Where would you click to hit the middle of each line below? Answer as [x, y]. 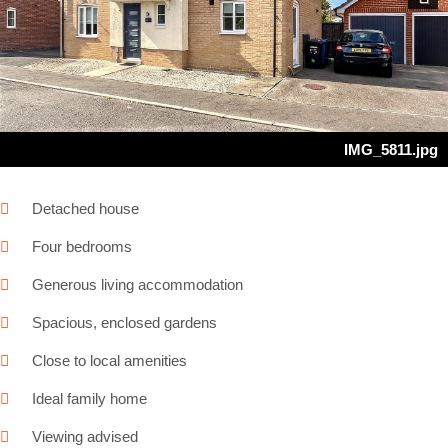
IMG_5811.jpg [391, 150]
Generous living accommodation [137, 285]
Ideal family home [89, 399]
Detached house [85, 209]
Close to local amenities [109, 361]
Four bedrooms [82, 247]
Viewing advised [85, 437]
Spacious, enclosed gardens [124, 323]
